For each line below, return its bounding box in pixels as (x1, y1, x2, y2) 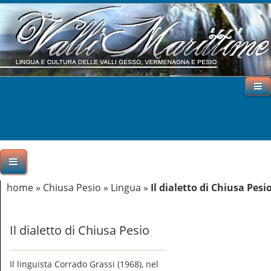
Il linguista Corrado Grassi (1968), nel (10, 258, 158, 270)
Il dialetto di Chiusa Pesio (10, 222, 149, 238)
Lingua (111, 181, 141, 194)
